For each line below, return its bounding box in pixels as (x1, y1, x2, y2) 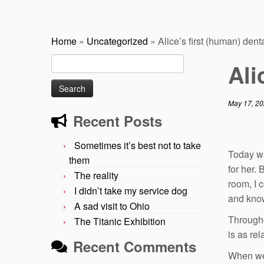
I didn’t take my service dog (74, 183, 187, 197)
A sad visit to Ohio (74, 199, 150, 213)
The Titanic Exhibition (74, 214, 166, 228)
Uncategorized (87, 34, 148, 48)
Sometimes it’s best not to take (74, 138, 201, 152)
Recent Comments (73, 236, 196, 256)
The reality (74, 168, 118, 182)
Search (51, 54, 77, 66)
